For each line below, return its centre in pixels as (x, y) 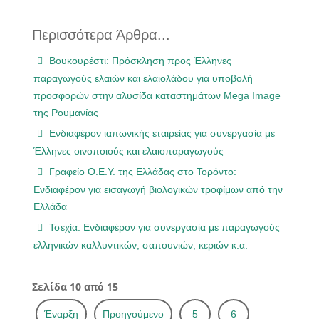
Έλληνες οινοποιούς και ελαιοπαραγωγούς (129, 151)
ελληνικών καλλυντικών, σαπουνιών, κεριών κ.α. (141, 245)
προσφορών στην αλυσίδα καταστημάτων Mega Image (157, 95)
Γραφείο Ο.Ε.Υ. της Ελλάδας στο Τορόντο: (141, 171)
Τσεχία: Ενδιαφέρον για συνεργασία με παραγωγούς (163, 227)
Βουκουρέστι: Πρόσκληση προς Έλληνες (139, 60)
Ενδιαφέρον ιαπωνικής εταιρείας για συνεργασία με (161, 133)
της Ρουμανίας (66, 112)
